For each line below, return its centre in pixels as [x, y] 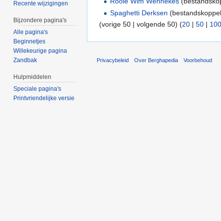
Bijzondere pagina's [40, 20]
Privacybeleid [113, 60]
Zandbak [25, 60]
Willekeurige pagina [40, 51]
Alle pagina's [31, 32]
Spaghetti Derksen [139, 13]
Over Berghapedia [156, 60]
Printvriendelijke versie [44, 98]
